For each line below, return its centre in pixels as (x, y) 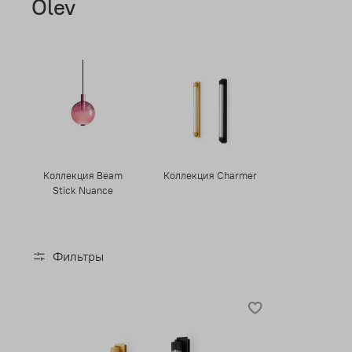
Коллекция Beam (82, 175)
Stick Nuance (82, 190)
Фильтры (78, 256)
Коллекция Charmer (210, 175)
